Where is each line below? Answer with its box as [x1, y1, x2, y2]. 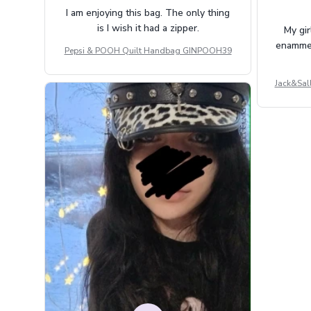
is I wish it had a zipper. [96, 21, 199, 35]
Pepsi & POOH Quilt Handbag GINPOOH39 [64, 44, 232, 56]
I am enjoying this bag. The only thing [66, 6, 230, 19]
